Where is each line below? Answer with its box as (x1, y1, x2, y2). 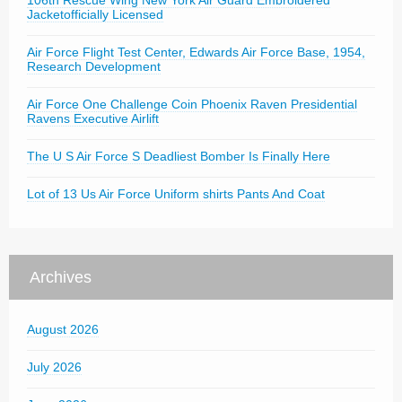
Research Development (27, 59, 161, 74)
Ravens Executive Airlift (27, 111, 159, 126)
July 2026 (27, 360, 82, 374)
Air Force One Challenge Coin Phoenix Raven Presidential (27, 97, 357, 111)
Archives (30, 268, 92, 286)
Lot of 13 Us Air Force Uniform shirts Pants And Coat (27, 187, 325, 201)
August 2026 (27, 322, 99, 336)
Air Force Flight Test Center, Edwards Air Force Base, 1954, (27, 45, 365, 59)
